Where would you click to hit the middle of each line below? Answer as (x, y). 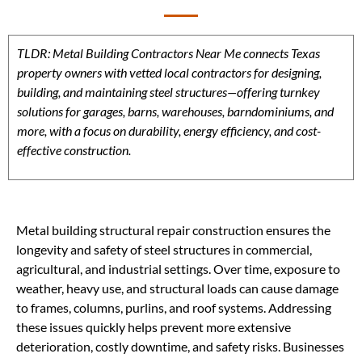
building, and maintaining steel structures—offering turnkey (168, 92)
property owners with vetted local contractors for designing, (169, 72)
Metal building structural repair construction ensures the (173, 230)
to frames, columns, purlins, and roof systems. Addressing (174, 308)
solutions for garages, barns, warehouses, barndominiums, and (175, 111)
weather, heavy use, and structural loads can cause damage (177, 288)
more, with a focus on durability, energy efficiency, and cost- (169, 130)
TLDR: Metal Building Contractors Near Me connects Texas (168, 53)
